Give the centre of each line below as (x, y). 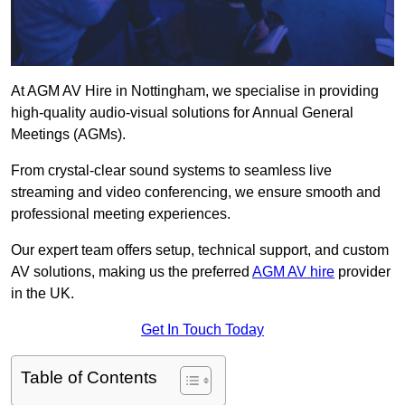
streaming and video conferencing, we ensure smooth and (196, 193)
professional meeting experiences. (121, 214)
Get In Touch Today (202, 330)
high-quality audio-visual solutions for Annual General (182, 113)
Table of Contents (89, 378)
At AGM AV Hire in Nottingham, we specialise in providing (195, 91)
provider (363, 272)
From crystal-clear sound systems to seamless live (171, 171)
